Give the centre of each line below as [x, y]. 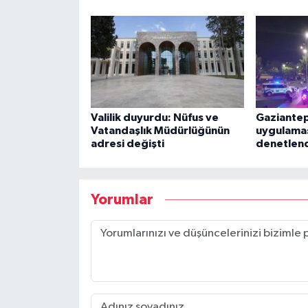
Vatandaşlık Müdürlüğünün [160, 130]
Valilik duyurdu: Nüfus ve [154, 117]
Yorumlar [122, 200]
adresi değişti [127, 143]
